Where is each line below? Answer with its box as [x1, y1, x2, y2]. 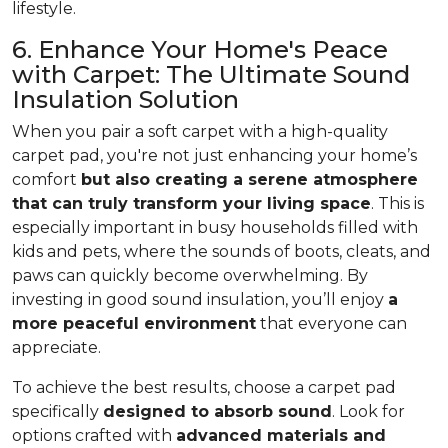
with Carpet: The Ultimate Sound [12, 60, 410, 90]
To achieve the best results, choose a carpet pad [12, 378, 396, 398]
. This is [371, 194, 424, 214]
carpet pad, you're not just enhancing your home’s [12, 146, 417, 166]
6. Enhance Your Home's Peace [12, 35, 388, 65]
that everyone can [256, 314, 407, 334]
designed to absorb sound [103, 402, 332, 422]
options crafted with [12, 426, 176, 446]
